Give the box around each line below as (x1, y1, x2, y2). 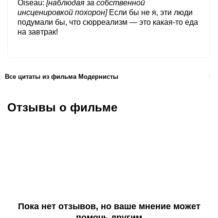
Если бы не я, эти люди (109, 8, 193, 17)
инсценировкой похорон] (18, 8, 107, 17)
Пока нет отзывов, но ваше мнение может (18, 201, 200, 212)
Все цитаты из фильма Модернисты (5, 73, 118, 80)
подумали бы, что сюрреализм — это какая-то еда (18, 18, 198, 27)
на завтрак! (18, 28, 58, 36)
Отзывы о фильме (7, 101, 117, 114)
